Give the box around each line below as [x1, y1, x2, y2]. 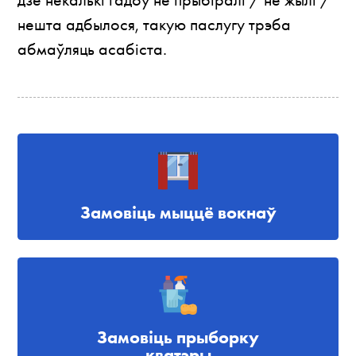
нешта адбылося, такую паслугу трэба [17, 14, 292, 36]
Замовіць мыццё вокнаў [79, 202, 277, 224]
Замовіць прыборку [97, 326, 259, 348]
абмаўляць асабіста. [17, 38, 168, 60]
